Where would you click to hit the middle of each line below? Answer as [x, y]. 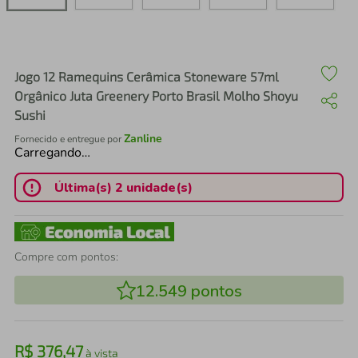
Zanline [143, 139]
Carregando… [52, 153]
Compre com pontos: [66, 257]
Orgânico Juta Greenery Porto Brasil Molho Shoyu [156, 95]
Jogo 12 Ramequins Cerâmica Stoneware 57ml [147, 76]
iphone [87, 45]
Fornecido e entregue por [69, 139]
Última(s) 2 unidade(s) [123, 187]
